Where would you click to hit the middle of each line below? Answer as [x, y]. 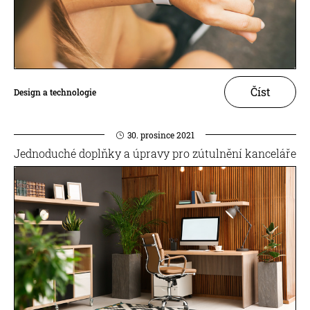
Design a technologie [55, 92]
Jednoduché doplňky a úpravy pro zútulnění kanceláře [155, 153]
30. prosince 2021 [161, 135]
